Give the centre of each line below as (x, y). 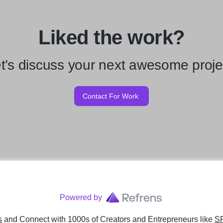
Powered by (81, 197)
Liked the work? (111, 37)
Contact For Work (111, 96)
